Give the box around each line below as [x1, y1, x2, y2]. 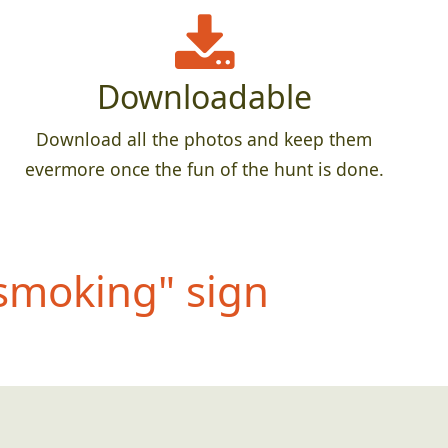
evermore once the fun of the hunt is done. [24, 157, 384, 182]
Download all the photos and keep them [36, 127, 372, 152]
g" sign [132, 262, 269, 320]
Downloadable [96, 75, 312, 119]
